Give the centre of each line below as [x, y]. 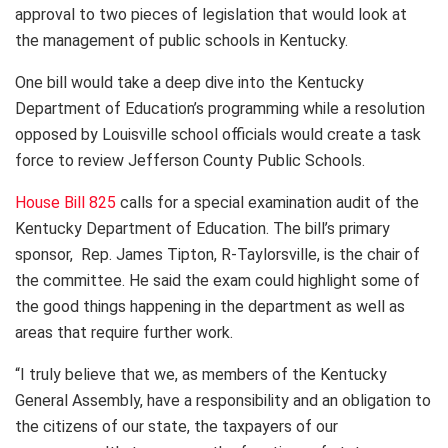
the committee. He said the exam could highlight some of [217, 281]
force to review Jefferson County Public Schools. [192, 161]
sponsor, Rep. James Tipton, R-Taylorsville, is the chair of [217, 255]
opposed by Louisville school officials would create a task [218, 135]
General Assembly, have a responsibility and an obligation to [223, 401]
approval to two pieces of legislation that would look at [211, 15]
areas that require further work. [126, 333]
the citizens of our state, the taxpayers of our [176, 427]
